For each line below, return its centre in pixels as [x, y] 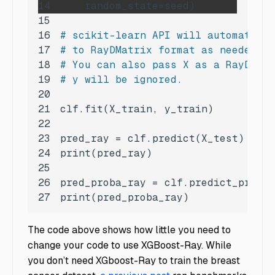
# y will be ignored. [122, 79]
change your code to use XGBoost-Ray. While [130, 245]
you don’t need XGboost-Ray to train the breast [134, 260]
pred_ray [85, 138]
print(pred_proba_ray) [125, 197]
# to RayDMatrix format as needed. [161, 50]
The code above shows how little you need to [129, 230]
